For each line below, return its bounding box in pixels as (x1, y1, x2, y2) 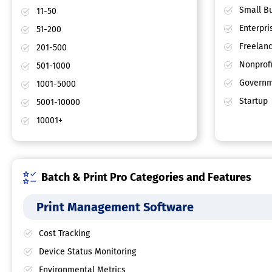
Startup (236, 96, 268, 107)
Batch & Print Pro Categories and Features (41, 171, 251, 185)
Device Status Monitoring (39, 246, 136, 257)
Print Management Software (36, 200, 194, 215)
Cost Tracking (39, 228, 90, 239)
